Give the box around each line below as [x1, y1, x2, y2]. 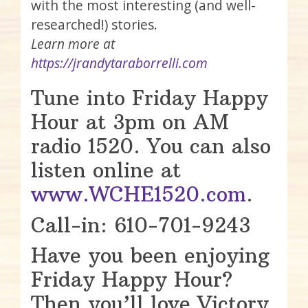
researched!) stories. [31, 14, 157, 34]
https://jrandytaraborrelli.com [31, 53, 208, 72]
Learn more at [31, 34, 115, 53]
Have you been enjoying [31, 243, 269, 269]
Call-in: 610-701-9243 [31, 212, 250, 238]
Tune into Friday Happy [31, 85, 268, 111]
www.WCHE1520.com [31, 181, 246, 208]
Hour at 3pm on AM [31, 109, 229, 135]
